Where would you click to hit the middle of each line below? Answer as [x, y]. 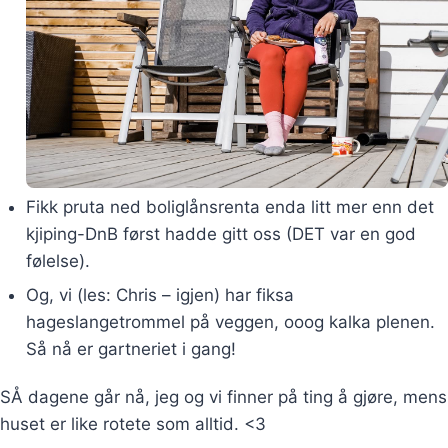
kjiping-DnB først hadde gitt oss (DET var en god [220, 234]
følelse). [57, 261]
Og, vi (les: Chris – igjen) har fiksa [159, 295]
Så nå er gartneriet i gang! [130, 349]
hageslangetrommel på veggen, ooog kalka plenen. [230, 322]
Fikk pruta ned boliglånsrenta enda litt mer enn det [229, 207]
